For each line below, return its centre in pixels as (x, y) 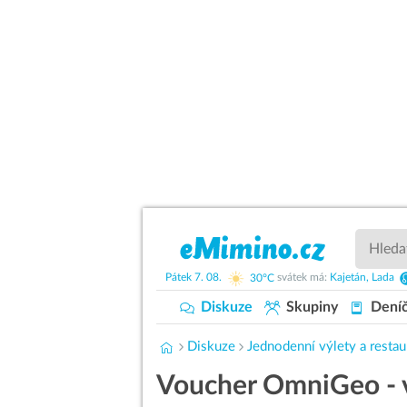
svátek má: (303, 278)
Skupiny (310, 307)
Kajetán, (350, 278)
